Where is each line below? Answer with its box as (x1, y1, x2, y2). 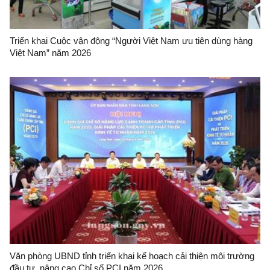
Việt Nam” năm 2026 (10, 47, 91, 58)
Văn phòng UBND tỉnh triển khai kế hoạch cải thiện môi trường (10, 250, 254, 261)
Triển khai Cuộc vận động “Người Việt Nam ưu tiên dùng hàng (10, 35, 253, 46)
